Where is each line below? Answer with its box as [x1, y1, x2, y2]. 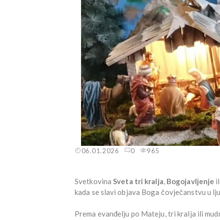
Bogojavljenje [166, 176, 215, 186]
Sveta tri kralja [113, 176, 164, 186]
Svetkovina [75, 176, 113, 186]
